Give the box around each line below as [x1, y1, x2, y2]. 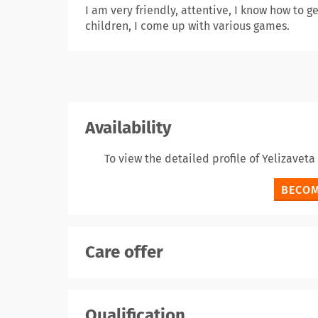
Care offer [85, 242, 163, 262]
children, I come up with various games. [85, 19, 290, 33]
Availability [85, 118, 171, 138]
